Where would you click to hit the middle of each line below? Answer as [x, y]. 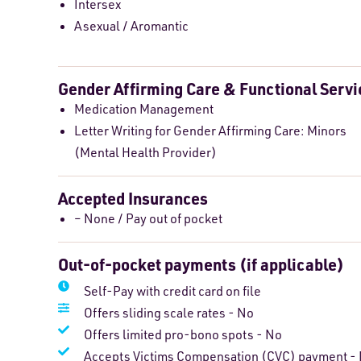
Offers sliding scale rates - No [168, 313]
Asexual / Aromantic [131, 26]
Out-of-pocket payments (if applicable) [201, 265]
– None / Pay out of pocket [148, 219]
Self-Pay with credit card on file [172, 291]
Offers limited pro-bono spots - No [183, 335]
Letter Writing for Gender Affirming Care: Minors [210, 131]
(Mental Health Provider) [145, 153]
